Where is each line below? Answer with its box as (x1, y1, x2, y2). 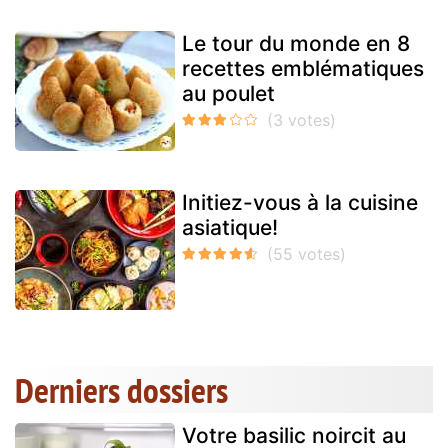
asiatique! (182, 215, 278, 241)
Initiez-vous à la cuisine (182, 190, 418, 216)
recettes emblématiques (182, 56, 424, 82)
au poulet (182, 81, 275, 107)
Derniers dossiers (15, 367, 228, 414)
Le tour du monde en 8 (182, 31, 410, 57)
